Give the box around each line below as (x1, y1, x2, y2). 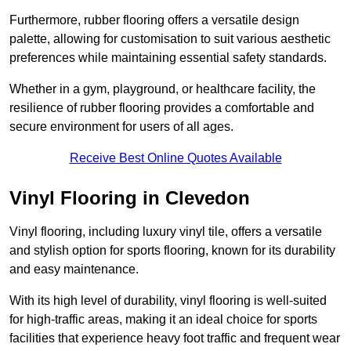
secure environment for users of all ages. (9, 120, 233, 134)
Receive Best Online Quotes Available (69, 151, 282, 165)
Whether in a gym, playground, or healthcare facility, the (9, 82, 316, 96)
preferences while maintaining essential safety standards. (9, 51, 327, 65)
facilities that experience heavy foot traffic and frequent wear (9, 331, 340, 346)
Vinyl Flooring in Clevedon (9, 187, 250, 209)
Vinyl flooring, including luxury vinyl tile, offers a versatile (9, 225, 322, 239)
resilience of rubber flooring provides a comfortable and (9, 101, 314, 115)
